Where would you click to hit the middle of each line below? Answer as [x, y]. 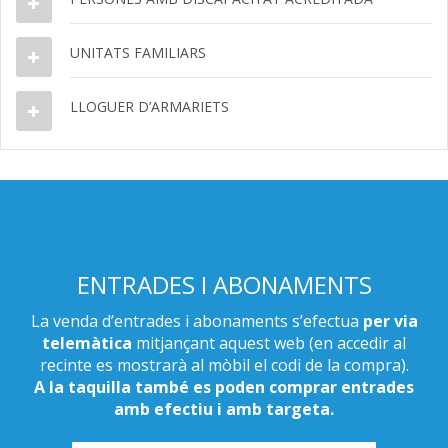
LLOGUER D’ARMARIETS [149, 106]
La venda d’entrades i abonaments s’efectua [196, 320]
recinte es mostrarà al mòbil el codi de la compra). [224, 364]
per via [390, 320]
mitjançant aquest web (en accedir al [269, 342]
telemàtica [87, 342]
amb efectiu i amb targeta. [224, 408]
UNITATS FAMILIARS [138, 52]
